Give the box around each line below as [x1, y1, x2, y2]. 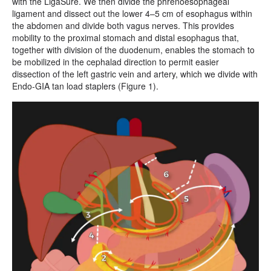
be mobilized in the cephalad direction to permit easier [12, 55, 219, 68]
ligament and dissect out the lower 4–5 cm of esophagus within [12, 7, 252, 19]
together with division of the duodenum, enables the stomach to [12, 43, 255, 56]
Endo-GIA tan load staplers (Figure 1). [12, 79, 158, 92]
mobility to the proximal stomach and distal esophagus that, [12, 31, 239, 44]
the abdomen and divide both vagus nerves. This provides [12, 19, 234, 31]
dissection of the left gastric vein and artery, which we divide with [12, 67, 258, 80]
